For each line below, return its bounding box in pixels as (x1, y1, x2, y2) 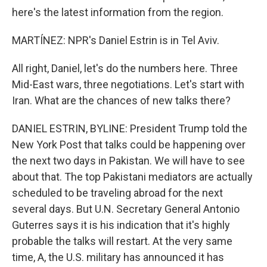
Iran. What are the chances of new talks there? (12, 94, 231, 107)
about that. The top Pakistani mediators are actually (12, 170, 253, 183)
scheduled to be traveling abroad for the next (12, 187, 223, 199)
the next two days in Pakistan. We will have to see (12, 154, 245, 167)
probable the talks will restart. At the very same (12, 235, 232, 247)
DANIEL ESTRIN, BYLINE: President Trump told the (12, 122, 247, 135)
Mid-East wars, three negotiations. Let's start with (12, 78, 244, 91)
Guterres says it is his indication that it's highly (12, 219, 230, 231)
